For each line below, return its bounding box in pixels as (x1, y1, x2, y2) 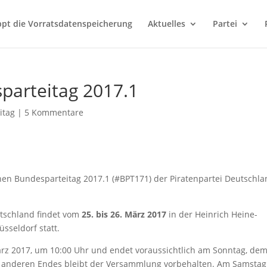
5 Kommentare (24, 107, 84, 118)
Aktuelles (147, 18, 185, 29)
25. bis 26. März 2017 (79, 209, 167, 220)
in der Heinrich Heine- (166, 209, 258, 220)
